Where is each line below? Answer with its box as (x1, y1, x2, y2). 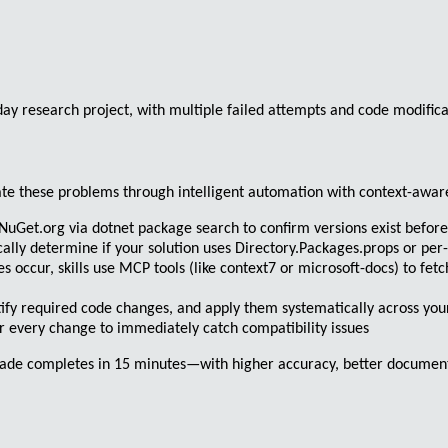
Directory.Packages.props (235, 241, 399, 258)
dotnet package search (92, 221, 239, 238)
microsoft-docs (298, 261, 394, 278)
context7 (220, 261, 276, 278)
